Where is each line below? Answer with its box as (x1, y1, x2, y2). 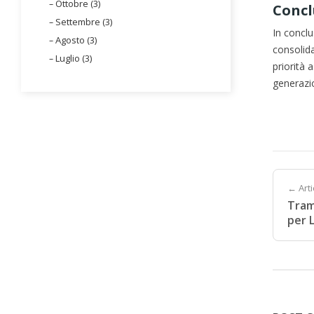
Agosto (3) (55, 33, 97, 46)
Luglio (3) (55, 51, 92, 64)
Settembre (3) (55, 15, 112, 28)
